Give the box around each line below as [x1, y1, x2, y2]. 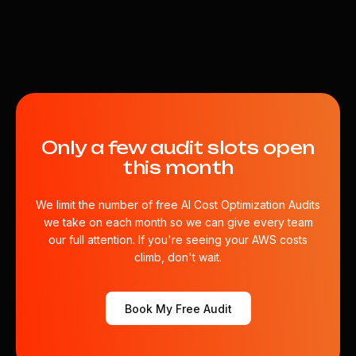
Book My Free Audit [124, 301, 232, 315]
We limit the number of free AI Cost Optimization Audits [36, 198, 320, 211]
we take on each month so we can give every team [43, 215, 313, 229]
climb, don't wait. [134, 250, 222, 264]
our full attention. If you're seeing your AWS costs [48, 233, 308, 246]
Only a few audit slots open [41, 137, 315, 158]
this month [122, 157, 234, 178]
